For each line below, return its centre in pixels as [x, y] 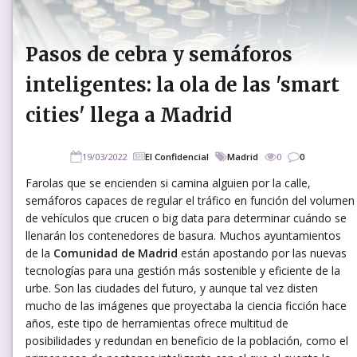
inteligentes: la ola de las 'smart [182, 84]
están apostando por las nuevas [262, 253]
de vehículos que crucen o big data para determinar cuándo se [186, 218]
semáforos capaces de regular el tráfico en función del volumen [190, 200]
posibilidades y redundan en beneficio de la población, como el [187, 340]
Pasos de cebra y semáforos [159, 54]
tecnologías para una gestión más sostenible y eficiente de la [183, 270]
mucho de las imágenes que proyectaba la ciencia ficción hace [186, 305]
